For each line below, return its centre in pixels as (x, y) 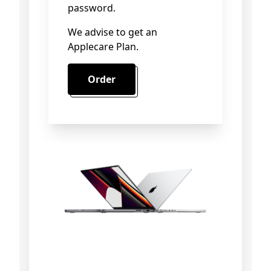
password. (92, 8)
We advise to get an (113, 32)
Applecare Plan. (103, 47)
